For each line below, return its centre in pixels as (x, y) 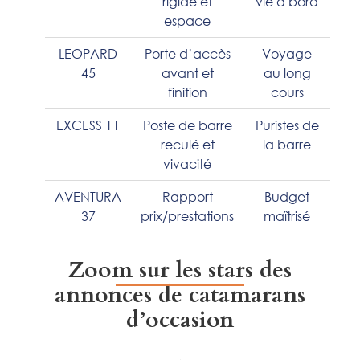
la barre (287, 144)
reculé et (187, 144)
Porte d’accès (187, 53)
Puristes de (287, 125)
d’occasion (180, 319)
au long (287, 72)
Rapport (187, 196)
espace (187, 20)
